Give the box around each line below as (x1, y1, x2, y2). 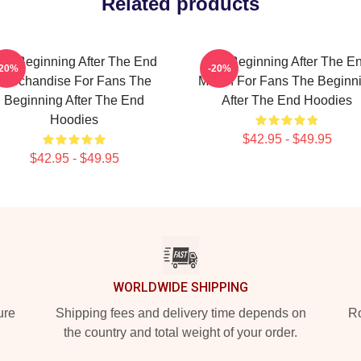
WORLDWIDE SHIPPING (113, 280, 248, 295)
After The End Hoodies (222, 93, 352, 107)
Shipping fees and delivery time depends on (55, 306, 306, 320)
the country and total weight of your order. (64, 326, 297, 339)
